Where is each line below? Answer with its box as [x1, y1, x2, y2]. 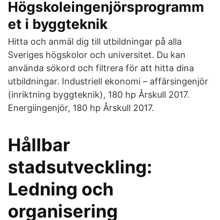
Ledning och [8, 178, 113, 200]
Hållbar [8, 134, 70, 156]
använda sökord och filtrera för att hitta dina [8, 63, 194, 73]
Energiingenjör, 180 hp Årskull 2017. [8, 103, 154, 113]
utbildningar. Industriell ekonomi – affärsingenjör [8, 76, 208, 86]
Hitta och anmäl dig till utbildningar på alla [8, 36, 182, 47]
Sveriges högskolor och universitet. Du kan [8, 50, 186, 60]
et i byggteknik [8, 16, 108, 32]
